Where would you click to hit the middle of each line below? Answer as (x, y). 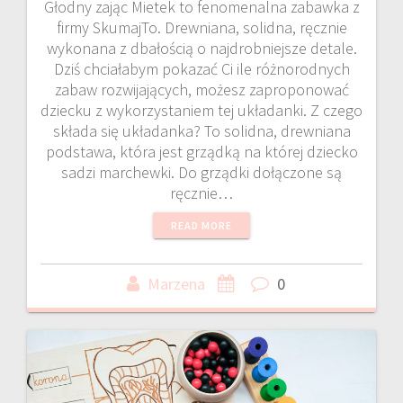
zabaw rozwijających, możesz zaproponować (201, 90)
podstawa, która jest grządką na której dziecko (201, 152)
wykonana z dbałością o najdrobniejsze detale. (201, 49)
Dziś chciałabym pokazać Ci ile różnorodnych (201, 69)
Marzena (176, 284)
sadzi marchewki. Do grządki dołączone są (201, 173)
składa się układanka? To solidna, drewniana (201, 131)
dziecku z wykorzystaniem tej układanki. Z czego (201, 111)
